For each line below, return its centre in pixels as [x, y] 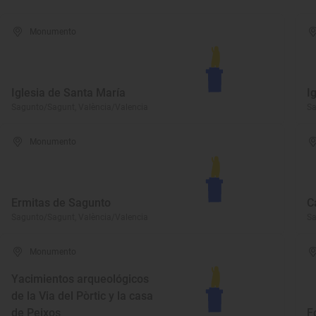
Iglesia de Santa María [68, 93]
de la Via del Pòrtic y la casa [82, 296]
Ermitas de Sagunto [61, 203]
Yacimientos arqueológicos [80, 279]
